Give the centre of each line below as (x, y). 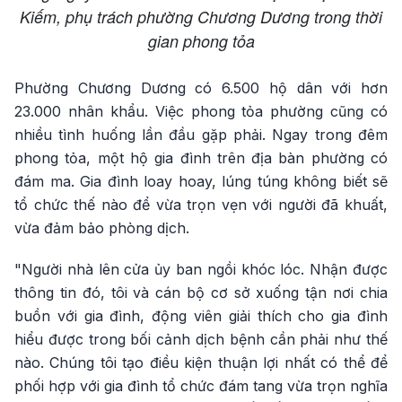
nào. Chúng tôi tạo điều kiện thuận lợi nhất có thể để (201, 362)
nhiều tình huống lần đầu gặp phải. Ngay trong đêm (201, 134)
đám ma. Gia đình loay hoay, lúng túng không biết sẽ (201, 181)
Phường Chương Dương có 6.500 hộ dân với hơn (201, 87)
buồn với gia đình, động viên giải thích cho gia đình (201, 315)
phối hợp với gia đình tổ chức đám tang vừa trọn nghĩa (201, 385)
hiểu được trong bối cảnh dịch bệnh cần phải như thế (201, 339)
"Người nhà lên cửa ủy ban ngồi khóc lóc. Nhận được (201, 269)
